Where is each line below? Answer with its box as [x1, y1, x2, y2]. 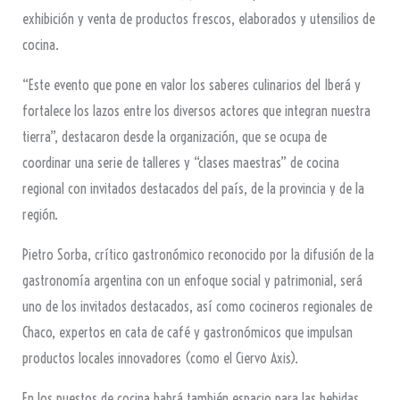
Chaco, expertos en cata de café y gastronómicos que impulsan [21, 323, 353, 342]
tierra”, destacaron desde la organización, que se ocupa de [21, 128, 327, 146]
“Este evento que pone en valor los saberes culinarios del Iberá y [21, 76, 361, 95]
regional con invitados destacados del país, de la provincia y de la [21, 179, 364, 198]
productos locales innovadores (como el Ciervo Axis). [21, 349, 298, 368]
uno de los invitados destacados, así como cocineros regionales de [21, 297, 372, 316]
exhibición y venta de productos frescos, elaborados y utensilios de [21, 10, 375, 29]
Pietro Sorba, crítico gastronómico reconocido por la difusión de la [21, 246, 374, 264]
